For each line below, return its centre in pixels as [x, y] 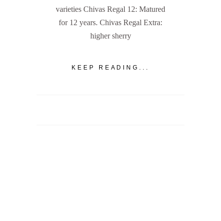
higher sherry [110, 36]
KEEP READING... [110, 67]
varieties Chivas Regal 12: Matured [110, 9]
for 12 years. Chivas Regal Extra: [110, 23]
